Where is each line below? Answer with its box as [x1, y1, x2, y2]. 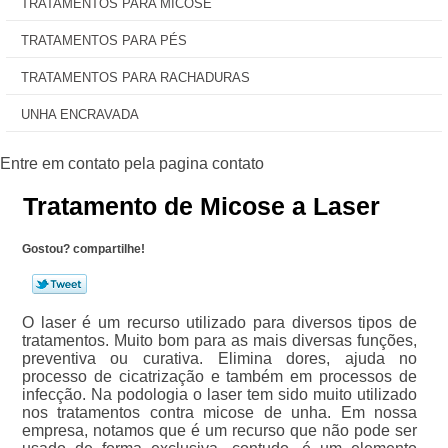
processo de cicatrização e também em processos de [21, 368, 418, 385]
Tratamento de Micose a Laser [23, 192, 381, 220]
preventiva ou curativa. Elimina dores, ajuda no [21, 350, 418, 367]
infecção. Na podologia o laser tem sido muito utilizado [21, 386, 418, 403]
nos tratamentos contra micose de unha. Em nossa [21, 404, 418, 421]
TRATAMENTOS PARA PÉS [21, 33, 187, 48]
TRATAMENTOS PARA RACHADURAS [21, 70, 250, 85]
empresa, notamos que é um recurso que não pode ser [21, 422, 418, 439]
